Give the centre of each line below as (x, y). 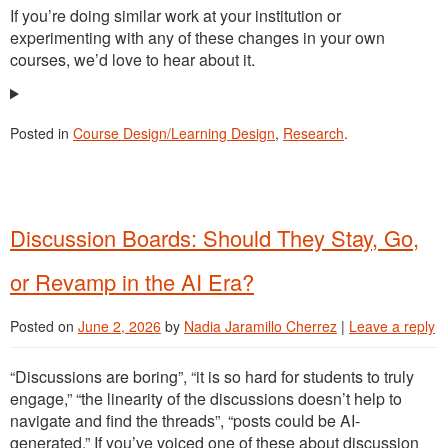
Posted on (44, 326)
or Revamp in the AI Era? (132, 282)
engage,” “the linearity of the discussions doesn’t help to (206, 399)
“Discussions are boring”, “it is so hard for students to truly (212, 377)
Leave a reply (392, 326)
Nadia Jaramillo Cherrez (260, 326)
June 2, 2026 (119, 326)
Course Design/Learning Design (174, 133)
